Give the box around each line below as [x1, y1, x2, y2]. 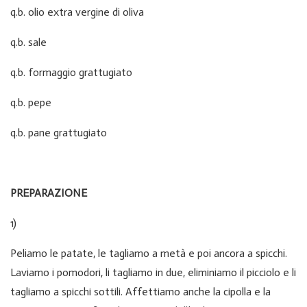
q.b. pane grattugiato [10, 125, 107, 139]
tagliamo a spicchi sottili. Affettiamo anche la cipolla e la [10, 284, 271, 298]
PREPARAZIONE [10, 186, 87, 199]
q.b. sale [10, 35, 47, 49]
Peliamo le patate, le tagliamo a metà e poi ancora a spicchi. [10, 246, 287, 260]
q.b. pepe [10, 95, 51, 109]
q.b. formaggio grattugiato [10, 65, 132, 79]
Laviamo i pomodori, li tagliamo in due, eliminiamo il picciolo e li [10, 265, 296, 279]
